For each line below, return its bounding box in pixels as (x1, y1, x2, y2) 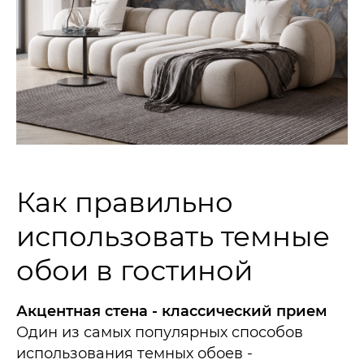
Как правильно (16, 185, 233, 220)
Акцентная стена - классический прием (16, 302, 327, 321)
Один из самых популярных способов (16, 323, 303, 342)
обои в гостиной (16, 253, 253, 288)
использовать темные (16, 219, 330, 254)
